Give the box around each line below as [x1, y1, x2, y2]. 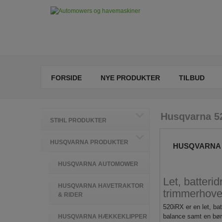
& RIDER [58, 191, 83, 198]
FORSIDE [51, 74, 82, 82]
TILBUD [179, 74, 205, 82]
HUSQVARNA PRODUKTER [50, 139, 128, 146]
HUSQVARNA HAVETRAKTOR [58, 182, 144, 189]
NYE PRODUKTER [101, 74, 160, 82]
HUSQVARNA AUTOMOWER [58, 161, 138, 167]
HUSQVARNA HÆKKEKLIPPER [58, 213, 147, 220]
